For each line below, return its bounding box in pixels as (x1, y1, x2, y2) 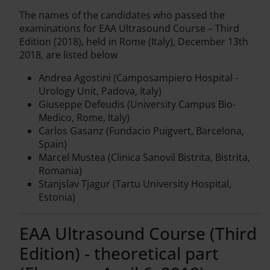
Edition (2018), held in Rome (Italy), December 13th (19, 35, 248, 49)
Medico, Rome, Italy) (39, 111, 130, 125)
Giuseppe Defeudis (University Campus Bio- (39, 98, 236, 111)
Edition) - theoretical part (19, 242, 219, 265)
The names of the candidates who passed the (19, 8, 225, 22)
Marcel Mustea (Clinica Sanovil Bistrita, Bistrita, (39, 151, 250, 165)
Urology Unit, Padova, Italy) (39, 84, 162, 98)
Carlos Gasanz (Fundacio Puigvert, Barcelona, (39, 124, 244, 138)
